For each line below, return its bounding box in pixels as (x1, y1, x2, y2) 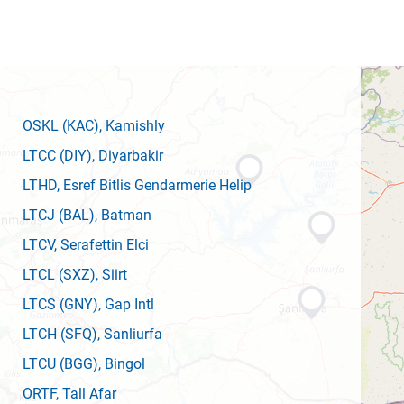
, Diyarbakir (92, 147, 163, 164)
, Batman (95, 207, 151, 224)
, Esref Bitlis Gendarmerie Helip (57, 177, 252, 194)
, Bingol (98, 355, 145, 372)
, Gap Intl (98, 296, 154, 313)
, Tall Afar (56, 385, 116, 402)
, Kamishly (99, 117, 165, 134)
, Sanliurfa (97, 326, 162, 343)
